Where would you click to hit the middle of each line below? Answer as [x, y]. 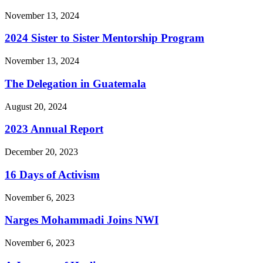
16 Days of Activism [52, 174]
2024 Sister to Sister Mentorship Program [104, 38]
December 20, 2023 [41, 152]
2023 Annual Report [54, 129]
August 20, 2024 [36, 106]
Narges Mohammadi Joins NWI [82, 220]
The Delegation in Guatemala [75, 83]
